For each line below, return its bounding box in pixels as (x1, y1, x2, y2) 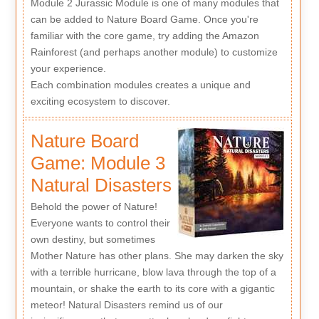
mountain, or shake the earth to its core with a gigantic (30, 283, 275, 295)
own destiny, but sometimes (30, 234, 155, 246)
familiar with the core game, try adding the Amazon (30, 29, 259, 41)
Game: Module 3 (30, 152, 165, 174)
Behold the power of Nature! (30, 201, 157, 213)
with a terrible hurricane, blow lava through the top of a (30, 266, 276, 278)
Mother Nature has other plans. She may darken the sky (30, 250, 283, 262)
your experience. (30, 62, 106, 74)
